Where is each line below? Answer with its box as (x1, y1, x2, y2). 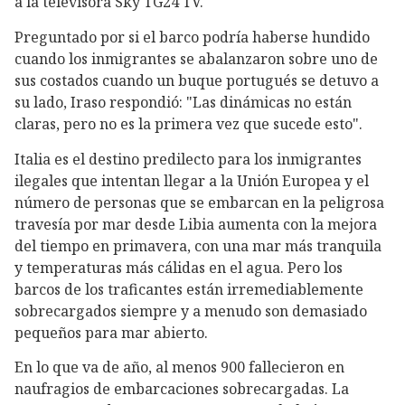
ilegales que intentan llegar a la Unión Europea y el (14, 170, 369, 191)
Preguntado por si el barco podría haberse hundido (14, 27, 370, 48)
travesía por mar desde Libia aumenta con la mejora (14, 213, 377, 234)
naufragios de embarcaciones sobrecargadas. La (14, 379, 349, 400)
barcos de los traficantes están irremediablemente (14, 278, 363, 299)
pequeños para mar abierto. (14, 322, 208, 343)
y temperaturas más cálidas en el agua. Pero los (14, 257, 343, 278)
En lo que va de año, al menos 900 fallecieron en (14, 357, 344, 378)
